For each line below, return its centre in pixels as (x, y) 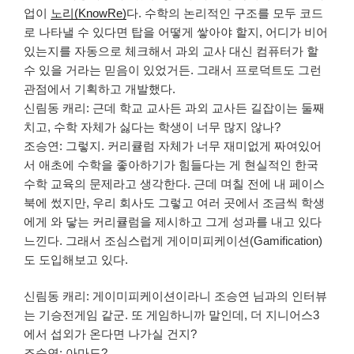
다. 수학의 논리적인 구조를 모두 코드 (225, 13)
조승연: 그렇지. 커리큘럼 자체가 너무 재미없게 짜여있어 (173, 145)
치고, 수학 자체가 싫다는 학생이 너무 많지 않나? (152, 126)
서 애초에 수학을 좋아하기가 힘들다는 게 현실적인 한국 (171, 164)
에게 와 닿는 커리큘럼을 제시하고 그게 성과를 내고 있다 (173, 221)
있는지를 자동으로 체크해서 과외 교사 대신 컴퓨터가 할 (171, 51)
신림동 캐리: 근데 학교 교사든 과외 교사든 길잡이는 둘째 (174, 107)
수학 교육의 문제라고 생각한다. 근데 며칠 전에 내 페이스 (174, 183)
